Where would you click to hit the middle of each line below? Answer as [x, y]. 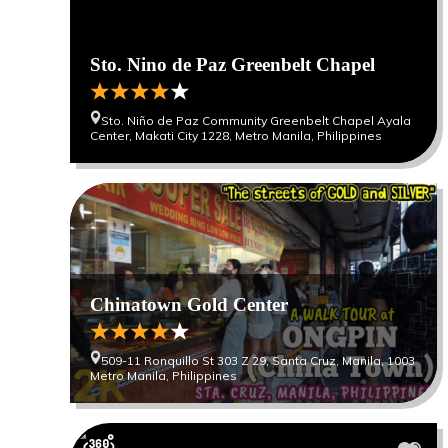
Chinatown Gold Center [189, 304]
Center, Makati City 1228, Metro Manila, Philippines [236, 135]
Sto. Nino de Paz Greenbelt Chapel [232, 64]
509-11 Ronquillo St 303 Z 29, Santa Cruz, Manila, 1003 [258, 360]
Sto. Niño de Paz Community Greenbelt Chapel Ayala [256, 120]
